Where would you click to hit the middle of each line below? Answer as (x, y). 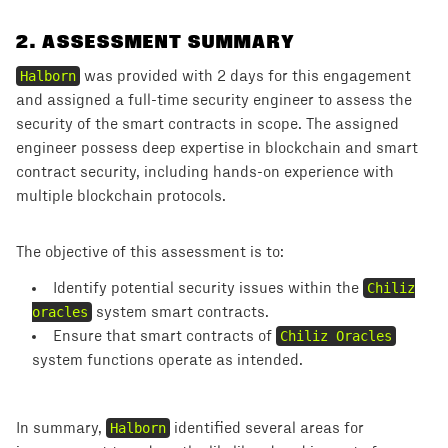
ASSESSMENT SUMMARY (169, 41)
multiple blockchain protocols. (121, 196)
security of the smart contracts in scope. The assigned (207, 124)
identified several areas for (267, 428)
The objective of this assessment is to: (150, 252)
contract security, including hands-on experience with (205, 172)
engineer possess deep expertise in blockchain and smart (217, 148)
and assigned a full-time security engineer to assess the (214, 100)
